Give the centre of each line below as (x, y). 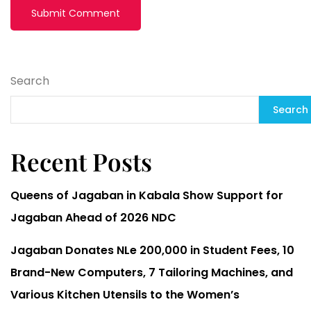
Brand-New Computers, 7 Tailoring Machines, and (152, 272)
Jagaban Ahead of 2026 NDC (93, 217)
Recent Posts (81, 161)
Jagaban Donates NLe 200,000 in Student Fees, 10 (152, 250)
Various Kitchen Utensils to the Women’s (125, 294)
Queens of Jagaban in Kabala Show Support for (147, 195)
